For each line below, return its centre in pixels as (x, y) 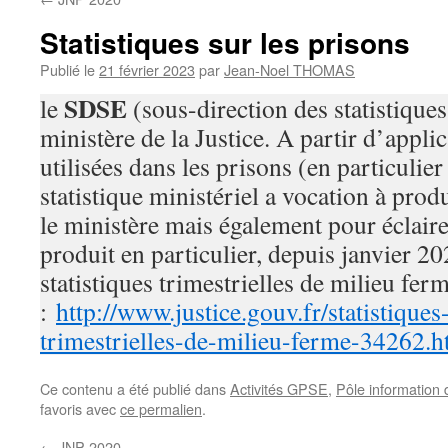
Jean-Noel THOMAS (289, 69)
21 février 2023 (147, 69)
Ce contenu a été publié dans (135, 388)
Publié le (67, 69)
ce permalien (161, 408)
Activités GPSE (279, 388)
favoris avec (80, 408)
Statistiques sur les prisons (225, 42)
